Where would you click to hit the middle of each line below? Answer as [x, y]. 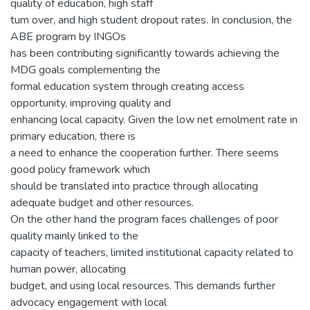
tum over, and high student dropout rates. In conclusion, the [151, 20]
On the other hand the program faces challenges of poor [144, 219]
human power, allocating [68, 269]
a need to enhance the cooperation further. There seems [145, 153]
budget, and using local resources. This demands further [143, 285]
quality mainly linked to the [74, 236]
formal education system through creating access [127, 86]
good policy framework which [80, 169]
